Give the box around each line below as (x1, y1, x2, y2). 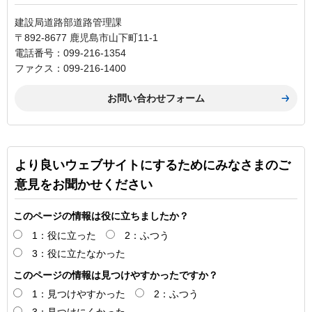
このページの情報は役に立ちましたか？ (13, 210, 189, 222)
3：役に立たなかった (32, 248, 125, 260)
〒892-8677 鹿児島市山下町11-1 (15, 32, 158, 44)
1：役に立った (32, 230, 96, 242)
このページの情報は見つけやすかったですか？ (13, 269, 218, 281)
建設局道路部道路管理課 (15, 17, 122, 29)
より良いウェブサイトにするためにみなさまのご (15, 158, 290, 173)
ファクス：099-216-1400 (15, 63, 126, 75)
